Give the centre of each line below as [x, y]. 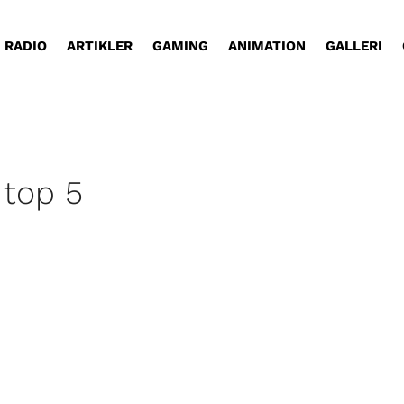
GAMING [181, 46]
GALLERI [354, 46]
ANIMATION [267, 46]
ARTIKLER [100, 46]
